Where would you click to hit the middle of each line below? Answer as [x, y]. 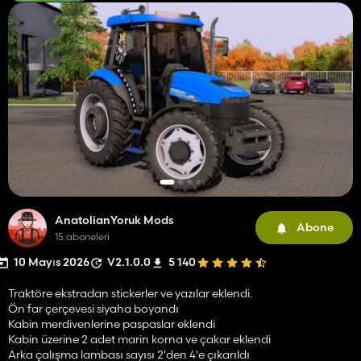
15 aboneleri [82, 236]
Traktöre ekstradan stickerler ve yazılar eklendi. [130, 293]
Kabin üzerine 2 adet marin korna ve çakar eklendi [139, 339]
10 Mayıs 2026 [52, 261]
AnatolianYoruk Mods [114, 220]
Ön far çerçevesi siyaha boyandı [93, 308]
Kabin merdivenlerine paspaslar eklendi [112, 324]
